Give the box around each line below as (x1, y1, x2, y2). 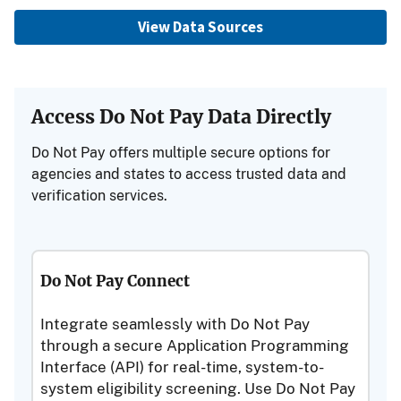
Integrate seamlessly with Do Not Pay (40, 315, 311, 334)
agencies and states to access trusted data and (31, 165, 347, 183)
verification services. (31, 186, 168, 204)
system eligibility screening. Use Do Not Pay (40, 380, 356, 398)
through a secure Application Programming (40, 337, 350, 355)
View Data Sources (138, 17, 263, 38)
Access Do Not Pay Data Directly (31, 104, 332, 129)
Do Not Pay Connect (40, 272, 191, 292)
